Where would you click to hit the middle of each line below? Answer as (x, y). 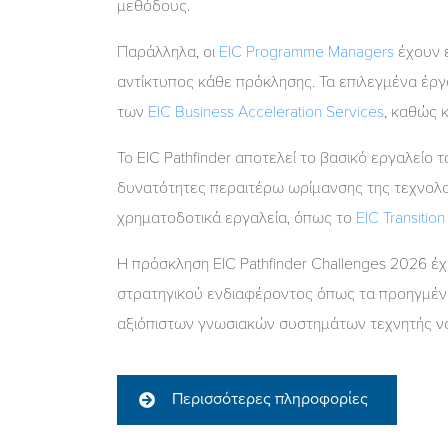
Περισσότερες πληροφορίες (270, 398)
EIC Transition (400, 217)
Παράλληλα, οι (168, 51)
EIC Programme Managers (306, 51)
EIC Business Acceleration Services (266, 111)
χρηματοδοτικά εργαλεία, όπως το (236, 217)
